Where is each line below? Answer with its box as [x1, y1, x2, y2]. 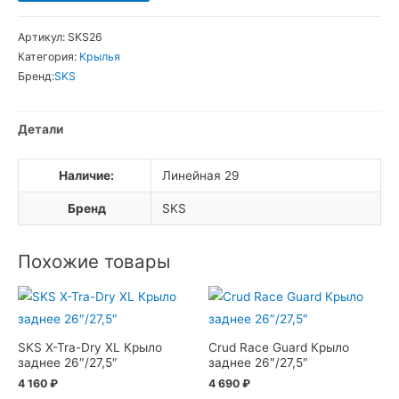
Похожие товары [18, 249, 170, 273]
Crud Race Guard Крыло [208, 339, 349, 354]
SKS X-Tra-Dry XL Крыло [18, 339, 162, 354]
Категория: [18, 50, 79, 64]
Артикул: [18, 30, 68, 45]
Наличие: [59, 168, 115, 183]
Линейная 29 [162, 168, 240, 183]
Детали [18, 121, 63, 136]
